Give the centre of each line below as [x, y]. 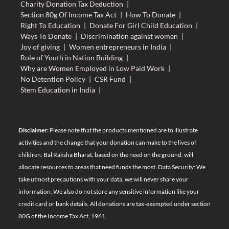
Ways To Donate [46, 36]
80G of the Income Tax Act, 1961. [62, 216]
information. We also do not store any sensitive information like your [109, 192]
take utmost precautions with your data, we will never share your [103, 179]
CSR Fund [110, 79]
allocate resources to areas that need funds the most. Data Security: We [112, 167]
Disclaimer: [33, 130]
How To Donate [150, 14]
